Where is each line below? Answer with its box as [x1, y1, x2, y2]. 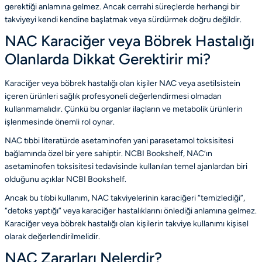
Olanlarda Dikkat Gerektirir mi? [5, 49, 211, 68]
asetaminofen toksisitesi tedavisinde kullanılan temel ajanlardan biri [5, 161, 247, 171]
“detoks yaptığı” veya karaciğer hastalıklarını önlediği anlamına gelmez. [5, 205, 257, 216]
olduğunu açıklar [5, 174, 66, 184]
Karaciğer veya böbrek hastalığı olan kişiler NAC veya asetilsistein [5, 78, 240, 88]
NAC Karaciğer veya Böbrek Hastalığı [5, 31, 254, 50]
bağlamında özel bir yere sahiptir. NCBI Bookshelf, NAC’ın [5, 148, 212, 158]
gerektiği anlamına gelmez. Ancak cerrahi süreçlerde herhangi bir [5, 1, 240, 12]
